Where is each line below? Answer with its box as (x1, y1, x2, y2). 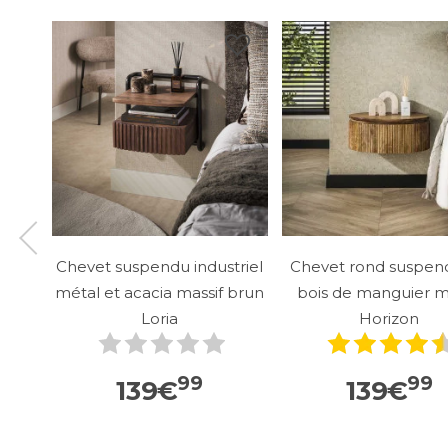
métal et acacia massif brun (55, 282, 265, 302)
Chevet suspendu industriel (56, 256, 264, 276)
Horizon (359, 308, 420, 328)
